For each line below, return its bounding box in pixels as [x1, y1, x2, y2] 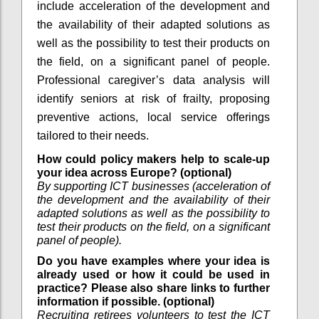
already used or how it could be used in [37, 268, 270, 281]
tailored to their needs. [37, 129, 149, 142]
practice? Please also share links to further [37, 281, 270, 294]
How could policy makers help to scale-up [37, 152, 270, 165]
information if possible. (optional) [37, 295, 214, 308]
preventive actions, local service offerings [37, 110, 270, 123]
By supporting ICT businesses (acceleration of [37, 179, 270, 192]
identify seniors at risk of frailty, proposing [37, 92, 270, 105]
